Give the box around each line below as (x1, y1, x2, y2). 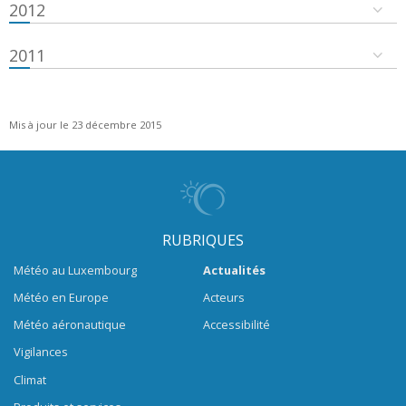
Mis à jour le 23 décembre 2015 (9, 117, 161, 131)
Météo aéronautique (14, 316, 126, 333)
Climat (14, 371, 46, 388)
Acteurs (203, 289, 245, 306)
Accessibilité (203, 316, 270, 333)
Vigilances (14, 343, 68, 361)
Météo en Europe (14, 289, 109, 306)
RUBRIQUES (162, 230, 244, 251)
